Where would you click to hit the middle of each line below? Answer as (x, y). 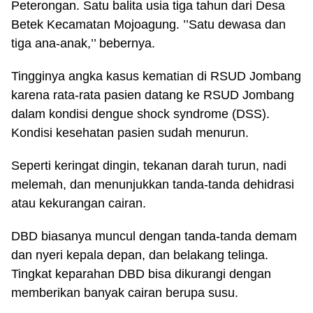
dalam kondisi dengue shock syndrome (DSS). (140, 114)
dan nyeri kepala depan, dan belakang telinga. (140, 255)
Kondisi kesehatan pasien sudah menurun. (130, 133)
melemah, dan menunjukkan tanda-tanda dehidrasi (153, 184)
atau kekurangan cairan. (79, 203)
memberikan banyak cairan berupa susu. (125, 293)
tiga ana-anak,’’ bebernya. (83, 43)
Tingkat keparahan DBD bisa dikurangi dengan (141, 274)
